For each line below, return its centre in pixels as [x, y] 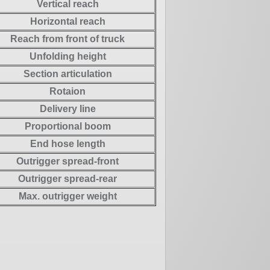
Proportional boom [67, 126]
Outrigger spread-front [67, 161]
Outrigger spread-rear [67, 178]
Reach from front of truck [67, 39]
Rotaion [67, 91]
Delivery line [67, 108]
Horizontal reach [67, 21]
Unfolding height [67, 56]
